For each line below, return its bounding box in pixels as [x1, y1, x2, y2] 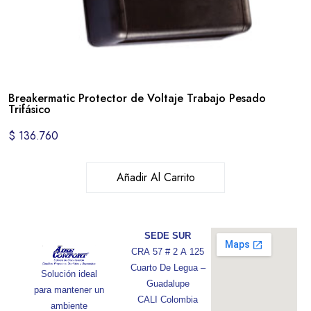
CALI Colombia [137, 294, 199, 305]
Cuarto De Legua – [130, 262, 205, 273]
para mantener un [33, 284, 104, 295]
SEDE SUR [144, 230, 192, 241]
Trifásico [8, 101, 51, 117]
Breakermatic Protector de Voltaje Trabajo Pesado [8, 90, 266, 106]
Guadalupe [146, 278, 190, 289]
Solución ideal [40, 268, 97, 279]
